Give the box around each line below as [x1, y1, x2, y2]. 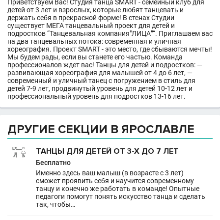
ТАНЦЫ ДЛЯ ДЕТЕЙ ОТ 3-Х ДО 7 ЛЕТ [36, 146, 179, 156]
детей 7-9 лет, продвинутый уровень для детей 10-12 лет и [7, 84, 192, 92]
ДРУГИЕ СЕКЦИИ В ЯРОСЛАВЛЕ [7, 122, 194, 137]
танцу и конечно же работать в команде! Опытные [36, 185, 199, 192]
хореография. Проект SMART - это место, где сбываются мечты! [7, 45, 212, 53]
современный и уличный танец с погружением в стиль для [7, 77, 195, 84]
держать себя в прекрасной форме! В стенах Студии [7, 14, 174, 22]
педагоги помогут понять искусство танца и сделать [36, 192, 205, 200]
